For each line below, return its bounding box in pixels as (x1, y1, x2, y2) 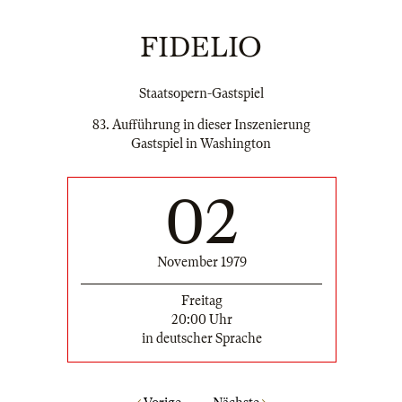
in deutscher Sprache (141, 331, 262, 346)
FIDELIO (140, 31, 262, 64)
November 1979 (156, 255, 247, 270)
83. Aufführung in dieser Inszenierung (92, 118, 310, 133)
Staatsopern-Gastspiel (138, 86, 264, 100)
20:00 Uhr (170, 312, 232, 328)
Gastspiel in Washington (131, 136, 271, 152)
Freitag (180, 293, 223, 309)
